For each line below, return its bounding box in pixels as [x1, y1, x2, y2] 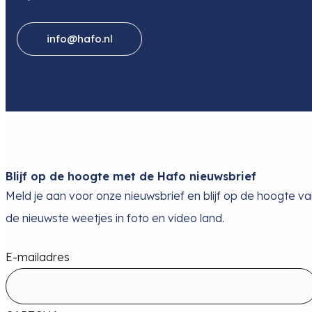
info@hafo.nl [46, 32, 113, 46]
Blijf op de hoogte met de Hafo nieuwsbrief [6, 169, 256, 184]
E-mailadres [6, 250, 70, 265]
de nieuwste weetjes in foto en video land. [6, 211, 224, 226]
